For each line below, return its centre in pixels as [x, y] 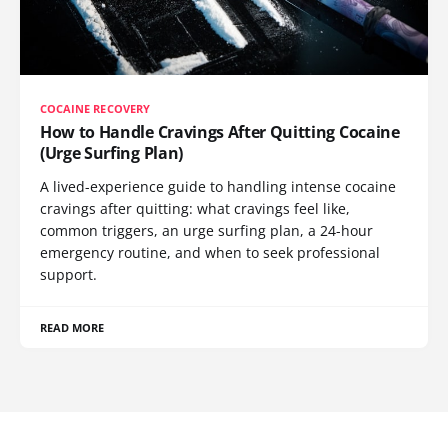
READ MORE [72, 327]
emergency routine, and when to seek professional [210, 252]
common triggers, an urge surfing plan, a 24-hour [206, 230]
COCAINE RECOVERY [95, 108]
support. [68, 274]
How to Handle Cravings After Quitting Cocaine [220, 131]
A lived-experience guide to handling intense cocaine [218, 186]
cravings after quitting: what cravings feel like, [195, 208]
